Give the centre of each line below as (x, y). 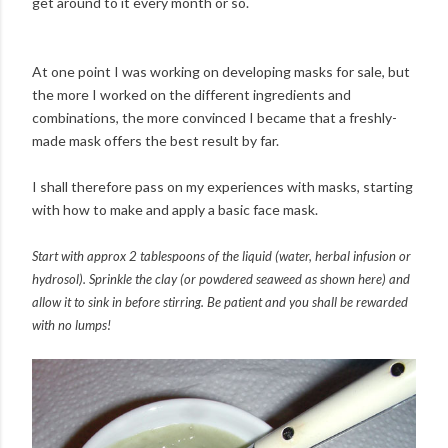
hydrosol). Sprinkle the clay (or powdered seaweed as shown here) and (221, 279)
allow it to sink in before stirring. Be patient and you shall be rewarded (220, 302)
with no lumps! (71, 325)
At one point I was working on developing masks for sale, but (221, 72)
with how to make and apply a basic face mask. (175, 210)
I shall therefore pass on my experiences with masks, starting (222, 187)
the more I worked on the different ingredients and (191, 95)
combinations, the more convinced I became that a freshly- (214, 118)
